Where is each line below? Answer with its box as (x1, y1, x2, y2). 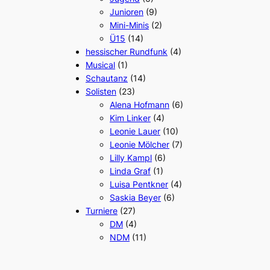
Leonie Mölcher (110, 139, 170, 149)
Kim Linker (110, 112, 151, 123)
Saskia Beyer (110, 192, 162, 202)
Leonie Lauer (110, 125, 161, 136)
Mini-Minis (110, 19, 149, 30)
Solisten (86, 86, 117, 96)
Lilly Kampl (110, 152, 152, 163)
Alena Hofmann (110, 99, 170, 110)
